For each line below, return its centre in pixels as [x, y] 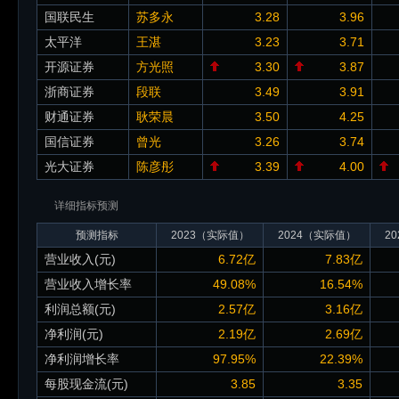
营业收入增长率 [88, 284]
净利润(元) [74, 334]
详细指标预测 [86, 206]
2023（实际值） [210, 235]
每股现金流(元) [86, 384]
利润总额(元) [80, 309]
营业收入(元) [80, 259]
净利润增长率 [82, 359]
